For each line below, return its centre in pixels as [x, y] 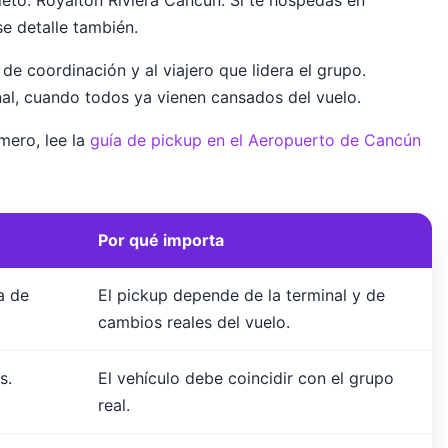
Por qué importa [161, 240]
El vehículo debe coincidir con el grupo [246, 378]
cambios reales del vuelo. [194, 322]
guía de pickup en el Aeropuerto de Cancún [255, 140]
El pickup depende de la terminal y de [241, 295]
